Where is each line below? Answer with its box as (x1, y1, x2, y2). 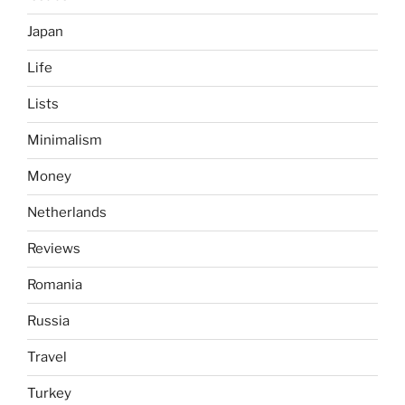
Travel (27, 349, 67, 365)
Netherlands (27, 204, 107, 221)
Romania (27, 277, 82, 293)
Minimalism (27, 132, 102, 148)
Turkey (27, 385, 71, 401)
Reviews (27, 240, 80, 257)
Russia (27, 313, 70, 329)
